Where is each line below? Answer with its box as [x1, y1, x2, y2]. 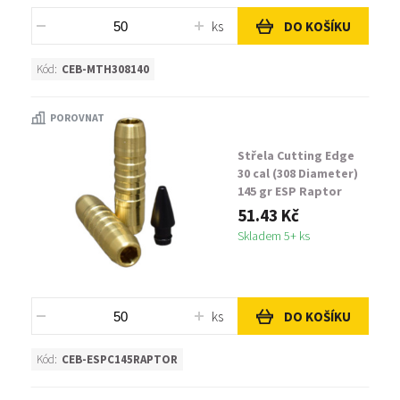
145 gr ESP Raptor [237, 183, 342, 199]
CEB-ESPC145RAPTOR [62, 352, 178, 367]
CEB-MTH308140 [62, 62, 149, 77]
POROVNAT [50, 111, 104, 124]
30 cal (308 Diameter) [237, 165, 358, 181]
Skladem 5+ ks [237, 228, 310, 244]
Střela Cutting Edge [237, 147, 354, 163]
